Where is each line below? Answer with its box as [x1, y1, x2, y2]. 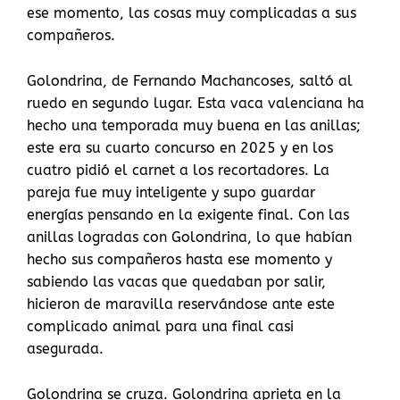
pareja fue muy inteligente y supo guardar [27, 184, 315, 202]
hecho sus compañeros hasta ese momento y [27, 251, 332, 269]
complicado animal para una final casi [27, 318, 294, 336]
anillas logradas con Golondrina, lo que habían [27, 229, 352, 246]
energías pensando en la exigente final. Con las [27, 206, 349, 224]
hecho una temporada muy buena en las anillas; [27, 117, 361, 135]
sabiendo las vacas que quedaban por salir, [27, 273, 326, 291]
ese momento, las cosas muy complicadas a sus [27, 4, 356, 22]
